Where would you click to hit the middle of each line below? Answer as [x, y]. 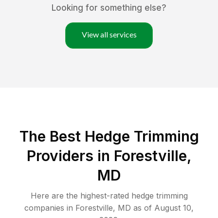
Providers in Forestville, [109, 156]
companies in [49, 208]
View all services [109, 35]
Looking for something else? [109, 8]
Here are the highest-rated [81, 196]
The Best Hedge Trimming [109, 136]
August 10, [174, 208]
